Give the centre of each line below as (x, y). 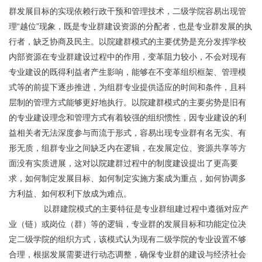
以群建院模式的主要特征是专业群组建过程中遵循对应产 (18, 209)
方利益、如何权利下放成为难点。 (70, 194)
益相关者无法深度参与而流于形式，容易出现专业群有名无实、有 (127, 133)
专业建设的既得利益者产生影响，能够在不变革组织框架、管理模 (127, 72)
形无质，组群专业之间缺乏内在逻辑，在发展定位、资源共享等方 (127, 148)
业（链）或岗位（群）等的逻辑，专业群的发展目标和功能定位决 (127, 224)
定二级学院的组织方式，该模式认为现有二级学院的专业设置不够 (127, 239)
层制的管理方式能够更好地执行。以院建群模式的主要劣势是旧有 (127, 102)
